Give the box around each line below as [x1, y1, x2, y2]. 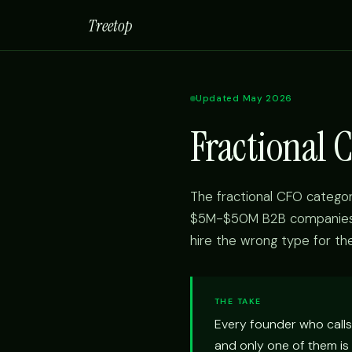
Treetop [88, 14, 132, 36]
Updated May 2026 [196, 93, 293, 104]
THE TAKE [214, 296, 262, 306]
